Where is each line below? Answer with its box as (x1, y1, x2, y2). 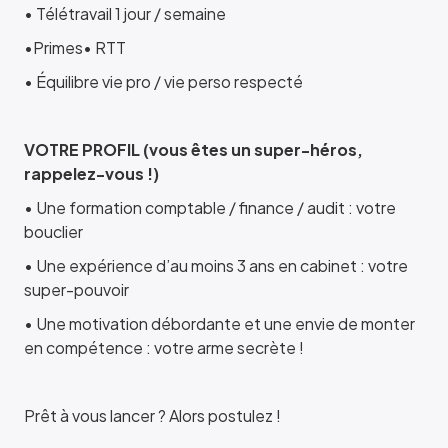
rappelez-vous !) (24, 163, 159, 184)
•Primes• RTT (24, 37, 126, 58)
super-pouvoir (24, 279, 129, 300)
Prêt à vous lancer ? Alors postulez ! (24, 405, 281, 426)
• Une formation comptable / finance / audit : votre (24, 197, 396, 218)
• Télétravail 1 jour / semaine (24, 3, 226, 24)
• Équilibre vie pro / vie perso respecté (24, 71, 303, 92)
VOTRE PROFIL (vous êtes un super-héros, (24, 139, 363, 160)
